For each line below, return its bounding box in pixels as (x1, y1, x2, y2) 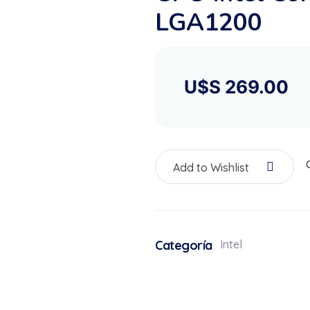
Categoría (155, 237, 212, 253)
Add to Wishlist (173, 160, 249, 174)
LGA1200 (155, 6, 262, 39)
